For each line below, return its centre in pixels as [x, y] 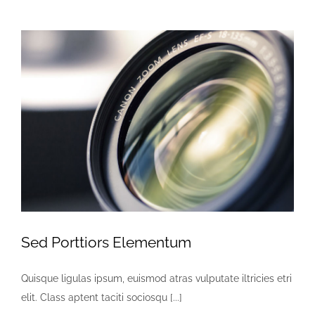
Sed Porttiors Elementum [106, 243]
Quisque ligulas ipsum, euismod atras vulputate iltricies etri [156, 279]
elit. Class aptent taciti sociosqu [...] [102, 298]
